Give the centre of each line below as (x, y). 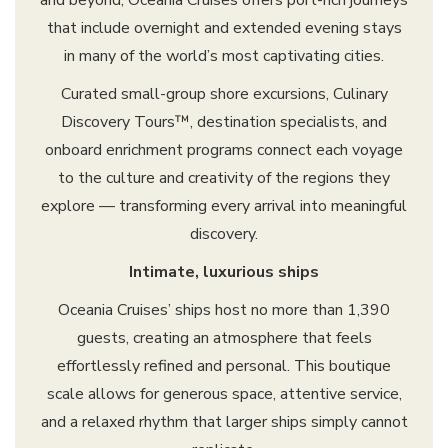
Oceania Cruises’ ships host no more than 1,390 (224, 310)
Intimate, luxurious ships (224, 272)
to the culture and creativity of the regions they (224, 178)
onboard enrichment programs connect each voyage (224, 150)
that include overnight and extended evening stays (224, 28)
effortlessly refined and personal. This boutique (224, 366)
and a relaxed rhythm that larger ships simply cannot (224, 422)
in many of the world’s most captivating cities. (224, 56)
